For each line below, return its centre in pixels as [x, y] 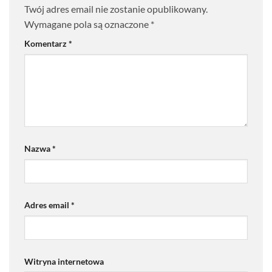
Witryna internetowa [64, 261]
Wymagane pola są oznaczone [87, 24]
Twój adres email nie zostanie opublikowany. [116, 9]
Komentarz [46, 44]
